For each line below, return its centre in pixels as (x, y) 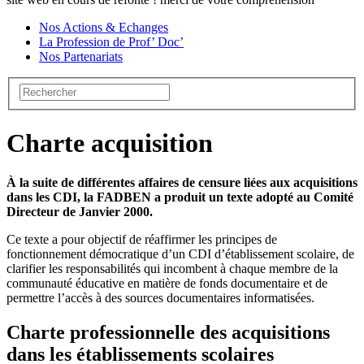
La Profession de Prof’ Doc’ (111, 42)
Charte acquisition (110, 143)
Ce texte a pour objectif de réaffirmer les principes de (142, 239)
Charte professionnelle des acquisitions (168, 332)
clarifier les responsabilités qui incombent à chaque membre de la (172, 268)
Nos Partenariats (81, 57)
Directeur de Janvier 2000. (80, 211)
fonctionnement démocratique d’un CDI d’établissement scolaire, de (180, 253)
